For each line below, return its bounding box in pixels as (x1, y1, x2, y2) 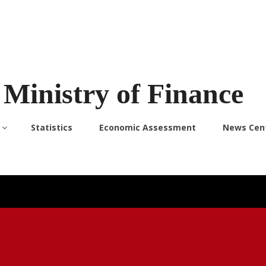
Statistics (31, 122, 73, 133)
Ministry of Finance (3, 78, 243, 109)
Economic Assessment (99, 122, 197, 133)
